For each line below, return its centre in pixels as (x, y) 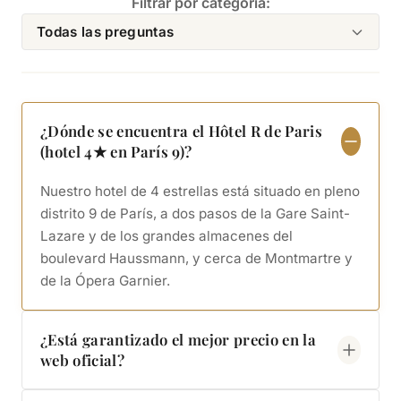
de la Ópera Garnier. (105, 281)
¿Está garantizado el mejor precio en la (178, 339)
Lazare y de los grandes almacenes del (166, 236)
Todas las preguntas (106, 32)
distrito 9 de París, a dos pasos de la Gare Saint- (195, 213)
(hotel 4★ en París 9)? (116, 151)
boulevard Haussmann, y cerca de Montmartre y (196, 258)
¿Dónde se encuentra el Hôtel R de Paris (181, 131)
